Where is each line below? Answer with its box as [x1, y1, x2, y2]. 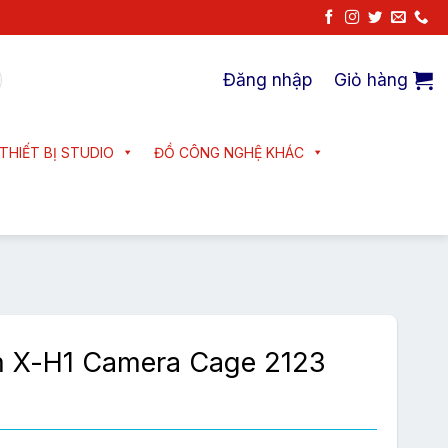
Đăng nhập [223, 69, 312, 90]
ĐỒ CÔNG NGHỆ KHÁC [154, 144, 304, 161]
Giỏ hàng [334, 69, 408, 90]
